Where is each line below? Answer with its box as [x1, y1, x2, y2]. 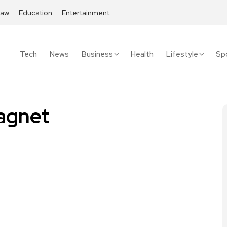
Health [131, 49, 154, 59]
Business [82, 49, 113, 59]
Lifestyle [166, 49, 198, 59]
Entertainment [62, 8, 109, 17]
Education [19, 8, 52, 17]
